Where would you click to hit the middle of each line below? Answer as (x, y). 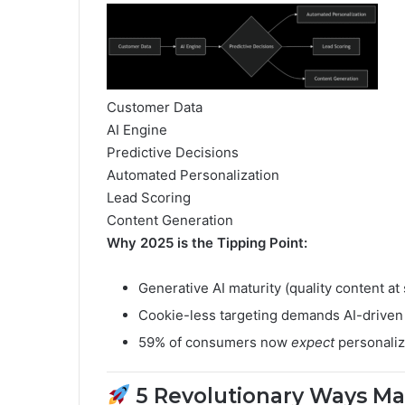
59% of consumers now (215, 342)
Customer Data (155, 107)
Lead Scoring (149, 198)
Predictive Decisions (173, 152)
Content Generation (170, 220)
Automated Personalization (193, 175)
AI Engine (137, 130)
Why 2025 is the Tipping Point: (207, 243)
